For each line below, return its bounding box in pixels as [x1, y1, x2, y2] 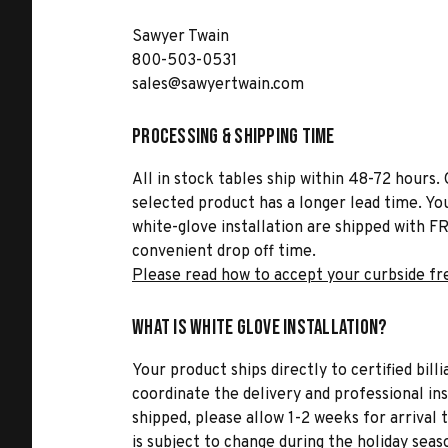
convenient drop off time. [132, 242, 316, 262]
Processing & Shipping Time [132, 124, 335, 149]
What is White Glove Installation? [132, 315, 388, 340]
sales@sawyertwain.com [132, 75, 304, 95]
